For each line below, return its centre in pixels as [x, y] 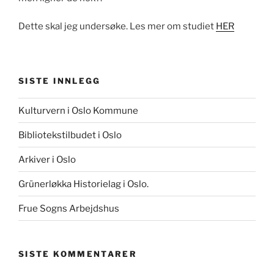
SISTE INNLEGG [60, 80]
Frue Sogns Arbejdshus [69, 208]
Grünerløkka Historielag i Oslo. [83, 184]
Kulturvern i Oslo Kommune [78, 110]
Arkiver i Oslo [47, 159]
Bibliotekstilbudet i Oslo [70, 135]
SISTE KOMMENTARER [78, 254]
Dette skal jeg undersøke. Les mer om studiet [117, 27]
